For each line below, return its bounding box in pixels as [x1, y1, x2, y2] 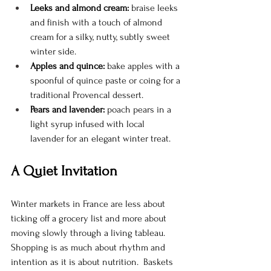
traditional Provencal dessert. [30, 90, 143, 101]
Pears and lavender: [30, 104, 105, 116]
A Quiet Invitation [11, 163, 117, 180]
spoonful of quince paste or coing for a [30, 75, 183, 87]
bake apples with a [105, 60, 182, 72]
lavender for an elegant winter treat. [30, 133, 171, 145]
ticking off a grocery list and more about [11, 213, 169, 224]
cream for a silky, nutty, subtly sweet [30, 31, 172, 43]
